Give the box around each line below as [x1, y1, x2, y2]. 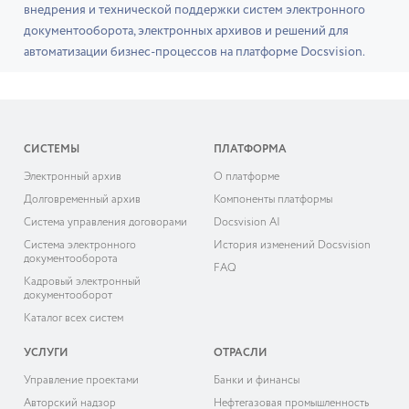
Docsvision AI [214, 217, 280, 228]
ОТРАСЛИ [214, 348, 267, 359]
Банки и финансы [214, 375, 299, 386]
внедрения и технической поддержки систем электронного [24, 4, 365, 16]
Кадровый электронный [24, 277, 141, 288]
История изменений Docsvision [214, 240, 371, 251]
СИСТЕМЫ [24, 144, 79, 155]
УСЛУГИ [24, 348, 68, 359]
